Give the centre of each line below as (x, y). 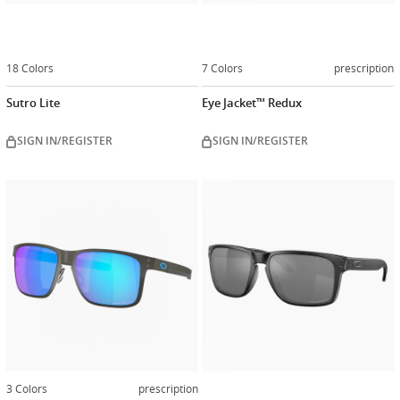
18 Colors (30, 67)
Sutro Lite (33, 103)
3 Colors (27, 389)
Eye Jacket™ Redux (252, 103)
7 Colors (222, 67)
